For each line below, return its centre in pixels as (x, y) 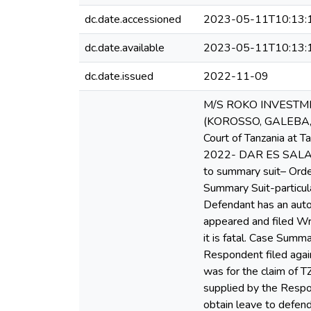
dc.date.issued (119, 76)
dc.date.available (125, 48)
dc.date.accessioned (133, 19)
